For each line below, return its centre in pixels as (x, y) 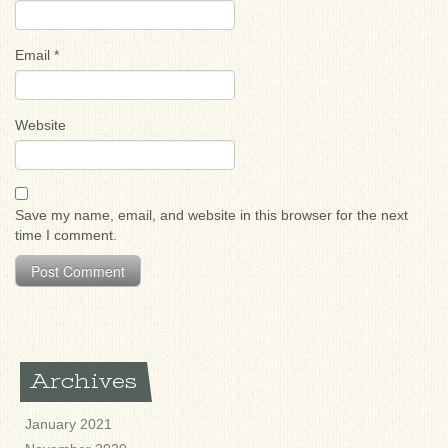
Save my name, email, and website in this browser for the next (211, 215)
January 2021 (68, 424)
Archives (83, 382)
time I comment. (66, 235)
